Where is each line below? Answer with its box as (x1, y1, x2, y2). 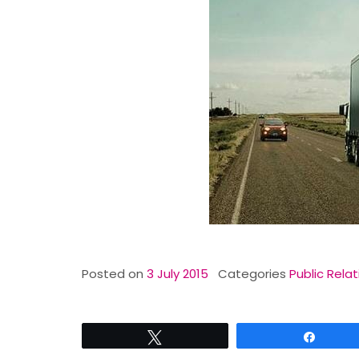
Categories (218, 265, 289, 282)
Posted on (82, 265, 147, 282)
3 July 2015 (147, 265, 208, 282)
